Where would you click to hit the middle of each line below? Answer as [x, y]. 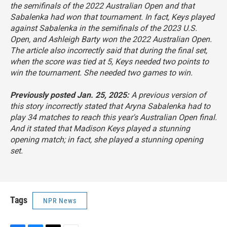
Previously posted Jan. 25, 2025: [70, 95]
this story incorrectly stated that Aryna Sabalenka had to [110, 106]
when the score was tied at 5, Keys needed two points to [109, 62]
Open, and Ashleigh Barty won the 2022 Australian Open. [111, 39]
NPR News [60, 201]
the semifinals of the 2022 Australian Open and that [102, 6]
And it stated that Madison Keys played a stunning [100, 128]
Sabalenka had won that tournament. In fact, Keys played [112, 17]
